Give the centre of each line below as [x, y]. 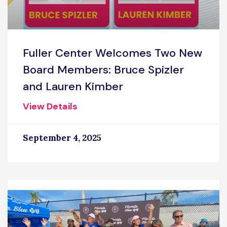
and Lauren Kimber [73, 86]
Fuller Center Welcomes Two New [112, 53]
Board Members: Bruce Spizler [103, 69]
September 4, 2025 [62, 138]
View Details [50, 106]
